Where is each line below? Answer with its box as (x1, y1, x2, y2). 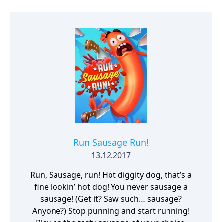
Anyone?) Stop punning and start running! (32, 205, 68, 216)
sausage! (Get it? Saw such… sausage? (40, 193, 182, 204)
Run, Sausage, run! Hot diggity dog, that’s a (30, 169, 192, 180)
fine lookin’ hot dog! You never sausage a (34, 181, 188, 192)
